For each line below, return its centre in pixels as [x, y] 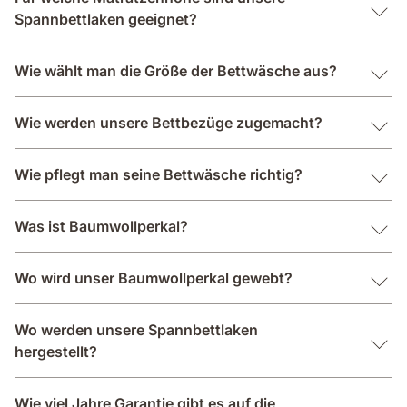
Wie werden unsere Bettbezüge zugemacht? [169, 122]
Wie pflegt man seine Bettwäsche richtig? [159, 174]
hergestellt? [56, 351]
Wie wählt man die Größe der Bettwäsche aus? [176, 70]
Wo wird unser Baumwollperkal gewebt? [154, 278]
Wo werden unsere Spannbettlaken [136, 329]
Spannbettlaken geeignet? [106, 19]
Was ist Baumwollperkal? [101, 226]
